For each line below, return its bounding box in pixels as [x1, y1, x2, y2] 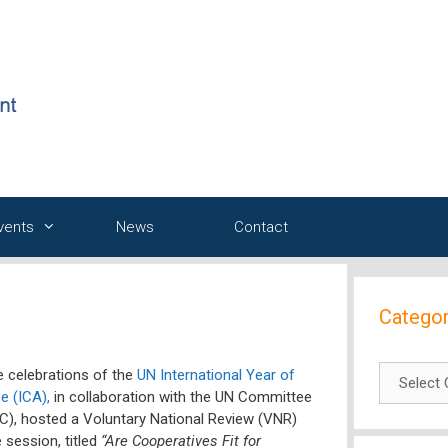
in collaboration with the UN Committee [50, 387, 312, 406]
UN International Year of [137, 365, 295, 384]
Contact [234, 218, 288, 236]
